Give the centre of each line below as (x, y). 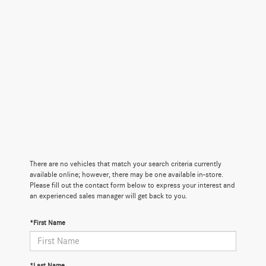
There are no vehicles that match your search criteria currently (126, 164)
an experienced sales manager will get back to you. (108, 196)
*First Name (47, 222)
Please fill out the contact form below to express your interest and (132, 185)
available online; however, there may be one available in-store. (126, 175)
